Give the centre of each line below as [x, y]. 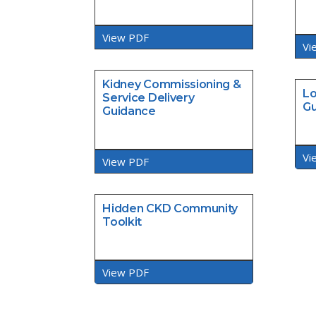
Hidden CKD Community [170, 209]
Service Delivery [148, 98]
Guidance [129, 111]
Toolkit [122, 222]
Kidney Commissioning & [172, 85]
